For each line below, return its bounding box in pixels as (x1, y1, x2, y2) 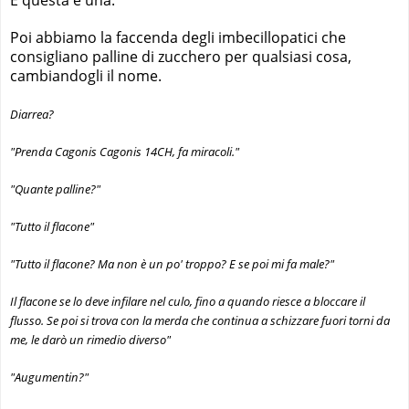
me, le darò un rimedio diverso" (10, 331, 171, 349)
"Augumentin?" (10, 369, 89, 386)
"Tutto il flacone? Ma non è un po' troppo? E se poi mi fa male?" (10, 256, 334, 273)
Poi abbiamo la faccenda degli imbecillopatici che (10, 26, 346, 47)
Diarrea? (10, 105, 54, 122)
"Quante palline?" (10, 181, 100, 198)
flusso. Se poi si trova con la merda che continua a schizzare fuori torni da (10, 312, 390, 330)
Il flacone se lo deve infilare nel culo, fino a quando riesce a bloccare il (10, 293, 365, 310)
